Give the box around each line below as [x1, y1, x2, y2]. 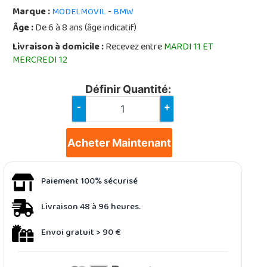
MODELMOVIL [52, 4, 107, 21]
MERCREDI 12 [13, 51, 68, 70]
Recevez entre [104, 38, 164, 57]
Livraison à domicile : [13, 38, 104, 57]
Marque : [13, 3, 51, 22]
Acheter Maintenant [67, 136, 172, 149]
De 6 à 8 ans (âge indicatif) [33, 19, 137, 38]
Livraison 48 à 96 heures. [41, 198, 141, 216]
